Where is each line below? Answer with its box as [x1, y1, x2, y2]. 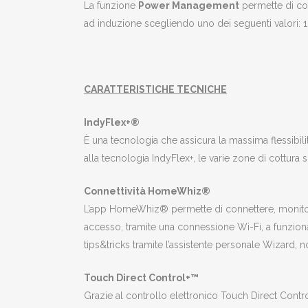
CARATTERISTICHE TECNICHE [84, 83, 227, 95]
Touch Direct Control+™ [84, 272, 199, 283]
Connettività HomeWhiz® [84, 185, 210, 197]
